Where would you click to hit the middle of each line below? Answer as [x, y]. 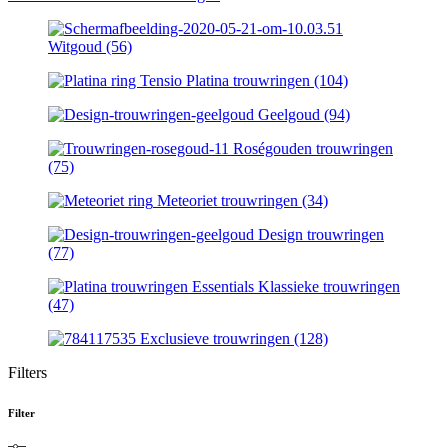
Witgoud [77, 46]
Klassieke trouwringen [329, 286]
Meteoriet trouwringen [229, 200]
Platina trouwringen [250, 80]
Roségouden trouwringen [313, 148]
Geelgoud [291, 114]
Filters [27, 372]
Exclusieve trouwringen [217, 338]
